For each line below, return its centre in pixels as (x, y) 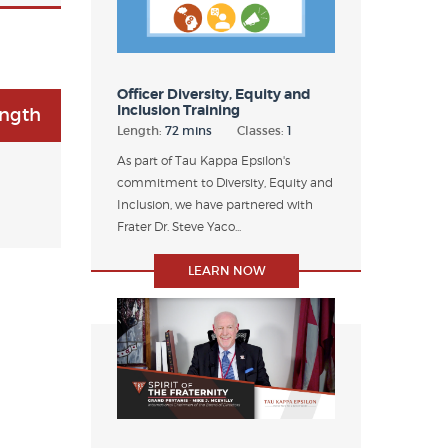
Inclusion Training (178, 109)
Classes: (262, 130)
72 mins (188, 130)
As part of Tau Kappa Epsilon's (203, 160)
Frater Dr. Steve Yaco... (179, 226)
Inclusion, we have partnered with (215, 204)
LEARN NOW (226, 270)
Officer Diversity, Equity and (214, 93)
